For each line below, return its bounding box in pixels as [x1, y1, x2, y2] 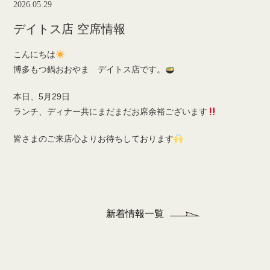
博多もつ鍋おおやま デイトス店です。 [13, 64, 166, 75]
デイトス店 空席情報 [13, 22, 126, 36]
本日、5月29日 [13, 92, 71, 102]
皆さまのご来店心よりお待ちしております [13, 134, 174, 144]
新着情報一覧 [106, 209, 164, 219]
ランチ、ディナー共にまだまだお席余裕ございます [13, 107, 208, 117]
